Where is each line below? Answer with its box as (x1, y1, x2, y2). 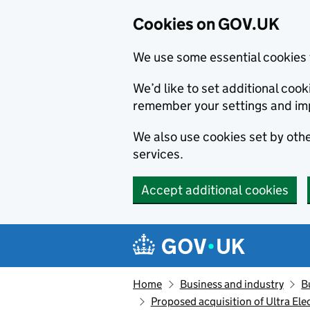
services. (133, 146, 183, 162)
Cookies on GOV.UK (133, 14, 280, 34)
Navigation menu (136, 225, 266, 245)
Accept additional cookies (141, 182, 289, 198)
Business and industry (179, 277, 284, 291)
